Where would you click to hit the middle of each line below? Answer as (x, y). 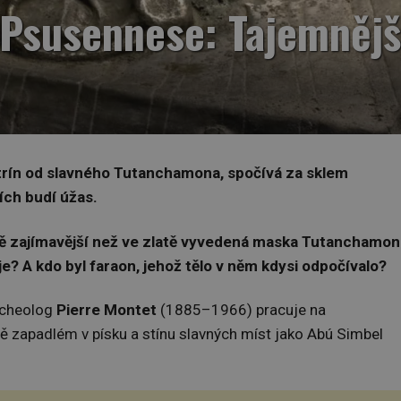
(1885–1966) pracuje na (241, 309)
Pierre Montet (107, 309)
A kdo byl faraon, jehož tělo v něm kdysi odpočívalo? (205, 265)
